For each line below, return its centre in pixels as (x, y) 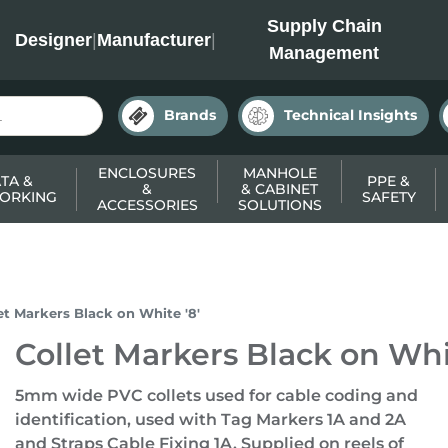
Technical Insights (350, 115)
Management (324, 53)
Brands (190, 115)
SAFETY (388, 197)
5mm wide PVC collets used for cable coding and (216, 395)
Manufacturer (153, 39)
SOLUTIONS (279, 205)
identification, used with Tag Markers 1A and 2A (210, 419)
